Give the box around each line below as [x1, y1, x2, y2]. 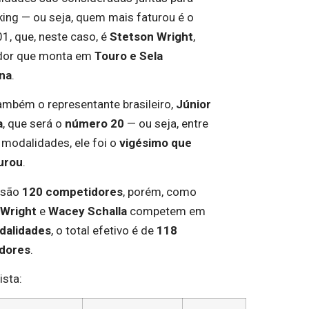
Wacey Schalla [48, 203, 127, 218]
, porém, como [122, 184, 197, 199]
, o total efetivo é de [50, 223, 157, 237]
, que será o [2, 117, 65, 131]
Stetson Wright [109, 29, 193, 43]
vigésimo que [119, 136, 192, 150]
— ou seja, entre [123, 117, 208, 131]
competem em [126, 203, 206, 218]
